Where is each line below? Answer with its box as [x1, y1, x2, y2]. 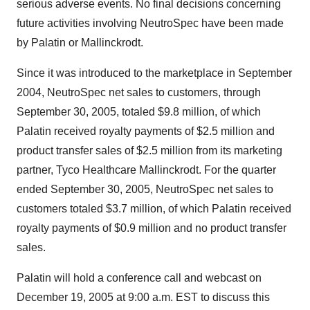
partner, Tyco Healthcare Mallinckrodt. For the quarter [17, 164, 276, 176]
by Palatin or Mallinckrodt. [17, 37, 143, 48]
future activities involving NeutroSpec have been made [17, 17, 284, 29]
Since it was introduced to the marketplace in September [17, 67, 292, 79]
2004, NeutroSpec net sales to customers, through [17, 86, 261, 98]
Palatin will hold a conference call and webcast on [17, 272, 262, 284]
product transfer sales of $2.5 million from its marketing [17, 145, 282, 156]
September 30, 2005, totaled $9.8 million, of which [17, 106, 261, 118]
